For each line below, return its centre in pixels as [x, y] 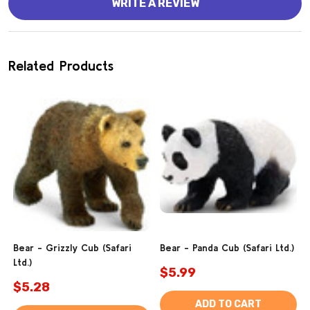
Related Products [61, 66]
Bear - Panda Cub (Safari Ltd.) [227, 248]
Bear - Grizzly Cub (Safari [72, 248]
